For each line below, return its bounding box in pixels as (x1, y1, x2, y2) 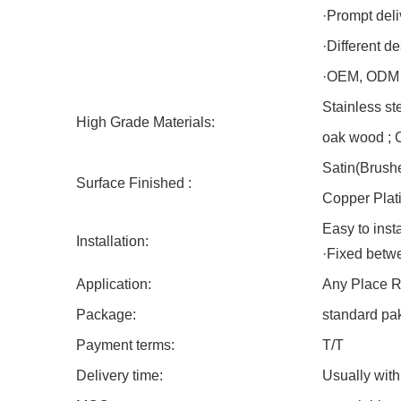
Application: (76, 277, 151, 292)
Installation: (76, 234, 149, 249)
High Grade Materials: (76, 115, 215, 130)
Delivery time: (76, 368, 163, 383)
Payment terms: (76, 337, 175, 353)
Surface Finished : (76, 175, 192, 191)
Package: (76, 307, 136, 322)
